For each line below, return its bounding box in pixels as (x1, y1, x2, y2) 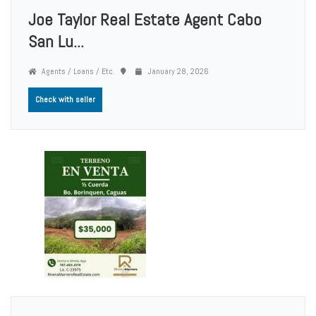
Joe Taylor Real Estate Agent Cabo (28, 8, 262, 30)
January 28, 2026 (145, 65, 209, 77)
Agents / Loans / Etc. (39, 65, 115, 77)
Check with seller (35, 93, 95, 105)
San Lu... (28, 30, 84, 52)
